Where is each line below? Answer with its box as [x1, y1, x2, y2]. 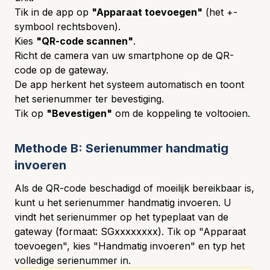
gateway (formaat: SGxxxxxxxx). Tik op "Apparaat [14, 225, 246, 237]
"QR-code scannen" [36, 35, 133, 47]
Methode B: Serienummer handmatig [14, 141, 228, 155]
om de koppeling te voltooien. [112, 107, 250, 119]
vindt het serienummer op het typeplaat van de [14, 211, 228, 223]
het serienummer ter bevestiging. [14, 93, 164, 105]
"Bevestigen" [46, 107, 112, 119]
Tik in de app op [14, 6, 92, 18]
